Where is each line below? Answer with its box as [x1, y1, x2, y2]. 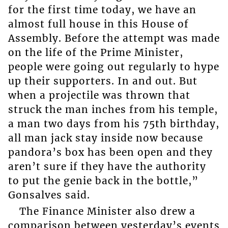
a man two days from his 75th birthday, [8, 117, 219, 130]
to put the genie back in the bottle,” [8, 174, 198, 187]
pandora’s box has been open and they [8, 146, 213, 158]
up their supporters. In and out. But [8, 74, 197, 87]
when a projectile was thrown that [8, 89, 190, 101]
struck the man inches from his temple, [8, 103, 218, 116]
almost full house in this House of [8, 17, 189, 30]
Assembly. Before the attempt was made [8, 32, 220, 44]
